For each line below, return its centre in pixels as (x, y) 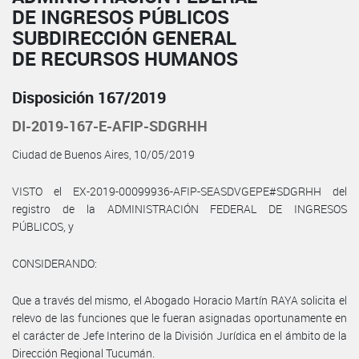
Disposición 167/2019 (89, 97)
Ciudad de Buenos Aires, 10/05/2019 (103, 154)
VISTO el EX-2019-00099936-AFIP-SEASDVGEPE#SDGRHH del (179, 191)
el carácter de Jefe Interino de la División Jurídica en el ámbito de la (179, 335)
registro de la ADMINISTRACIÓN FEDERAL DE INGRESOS (179, 208)
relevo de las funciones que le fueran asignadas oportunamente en (179, 317)
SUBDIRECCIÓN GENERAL (124, 37)
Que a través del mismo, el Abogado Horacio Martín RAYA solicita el (179, 300)
